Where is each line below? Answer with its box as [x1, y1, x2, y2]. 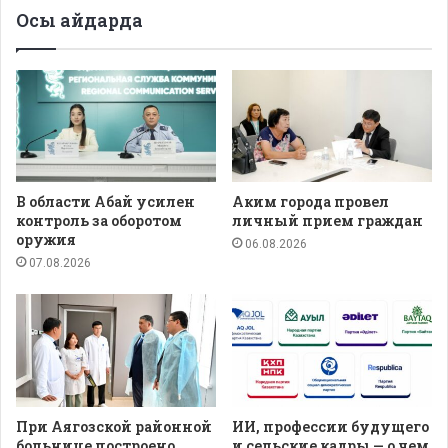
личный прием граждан [232, 211, 423, 231]
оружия [16, 230, 76, 250]
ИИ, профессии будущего [232, 417, 429, 437]
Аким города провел [232, 192, 389, 212]
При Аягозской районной [16, 417, 212, 437]
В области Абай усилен [16, 192, 195, 212]
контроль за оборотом [16, 211, 182, 231]
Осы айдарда [16, 7, 143, 32]
